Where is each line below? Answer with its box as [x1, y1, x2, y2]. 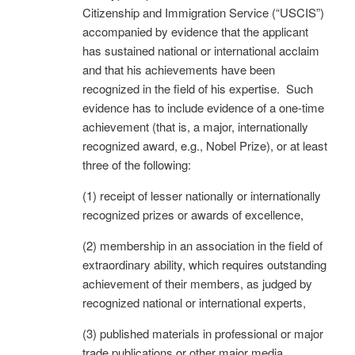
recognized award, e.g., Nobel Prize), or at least [82, 136, 327, 154]
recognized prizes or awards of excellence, [82, 205, 303, 223]
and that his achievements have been [82, 60, 275, 78]
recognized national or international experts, [82, 293, 306, 311]
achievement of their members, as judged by [82, 274, 312, 292]
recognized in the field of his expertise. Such [82, 79, 313, 97]
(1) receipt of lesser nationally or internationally [82, 186, 321, 204]
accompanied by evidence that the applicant [82, 22, 308, 40]
